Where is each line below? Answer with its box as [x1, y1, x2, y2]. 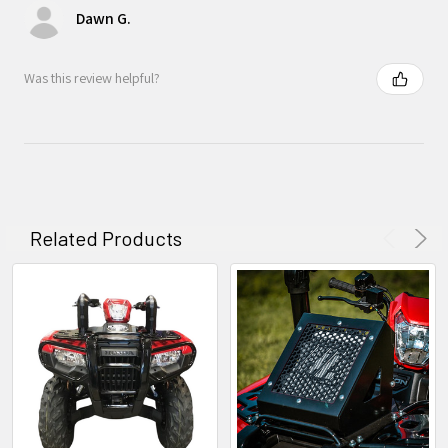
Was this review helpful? [24, 69, 160, 88]
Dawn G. [76, 7, 131, 29]
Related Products [30, 225, 182, 250]
